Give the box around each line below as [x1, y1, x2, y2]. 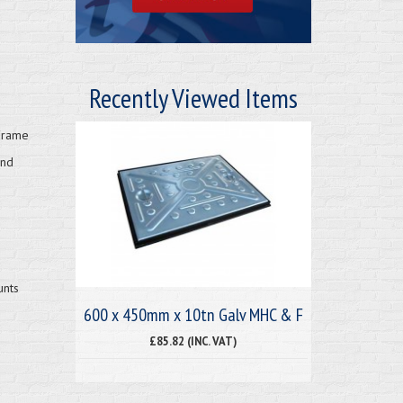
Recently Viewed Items [88, 79, 298, 115]
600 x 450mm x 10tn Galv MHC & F [83, 302, 303, 327]
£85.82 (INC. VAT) [149, 333, 237, 348]
